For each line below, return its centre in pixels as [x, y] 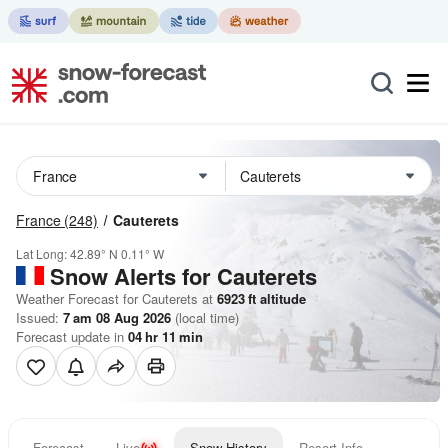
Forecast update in [72, 336]
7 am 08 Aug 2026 [117, 317]
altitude [281, 298]
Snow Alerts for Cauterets [183, 276]
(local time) [205, 317]
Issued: [39, 317]
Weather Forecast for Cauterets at [114, 298]
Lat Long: [43, 253]
